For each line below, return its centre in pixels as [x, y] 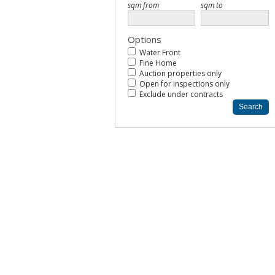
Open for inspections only [184, 84]
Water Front [160, 53]
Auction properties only [180, 74]
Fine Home [158, 63]
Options [145, 40]
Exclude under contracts [181, 95]
